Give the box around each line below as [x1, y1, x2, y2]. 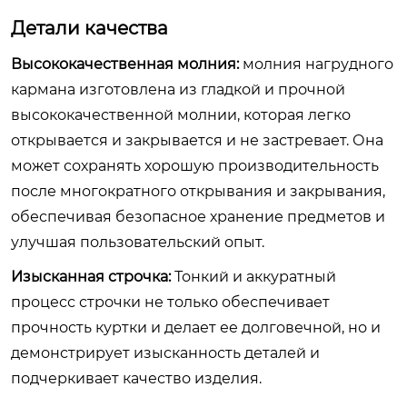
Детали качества [11, 17, 168, 39]
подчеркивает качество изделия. [11, 370, 262, 387]
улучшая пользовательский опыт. [11, 233, 264, 251]
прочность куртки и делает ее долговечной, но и [11, 319, 381, 336]
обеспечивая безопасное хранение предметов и [11, 208, 385, 225]
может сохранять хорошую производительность [11, 157, 379, 174]
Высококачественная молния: [11, 55, 239, 73]
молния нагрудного [239, 55, 393, 73]
